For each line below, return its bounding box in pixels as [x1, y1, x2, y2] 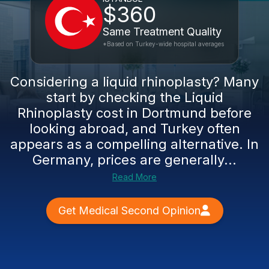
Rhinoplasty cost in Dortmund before [17, 105, 252, 121]
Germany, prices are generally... [32, 152, 237, 168]
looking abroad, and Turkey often [29, 121, 240, 136]
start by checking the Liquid [46, 89, 223, 105]
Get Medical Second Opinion [58, 204, 201, 217]
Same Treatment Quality [103, 25, 222, 38]
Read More [112, 172, 157, 182]
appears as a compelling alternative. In [10, 136, 259, 152]
